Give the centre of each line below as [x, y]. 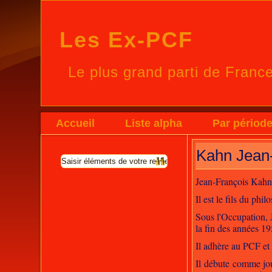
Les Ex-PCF [126, 39]
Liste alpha [154, 123]
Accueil [76, 123]
